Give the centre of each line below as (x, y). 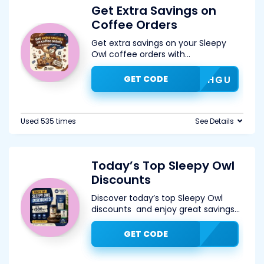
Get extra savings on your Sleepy (159, 43)
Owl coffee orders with (138, 54)
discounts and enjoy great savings (163, 209)
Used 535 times (48, 121)
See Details (214, 121)
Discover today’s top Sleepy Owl (157, 198)
